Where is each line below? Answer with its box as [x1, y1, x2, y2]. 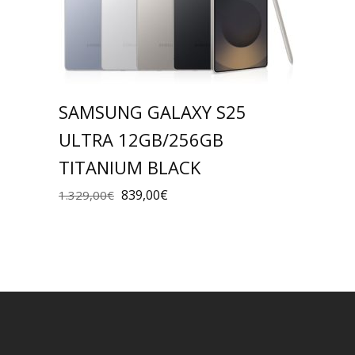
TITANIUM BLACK [59, 155, 200, 179]
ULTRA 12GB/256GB [59, 127, 223, 151]
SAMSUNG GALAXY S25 [59, 99, 246, 124]
